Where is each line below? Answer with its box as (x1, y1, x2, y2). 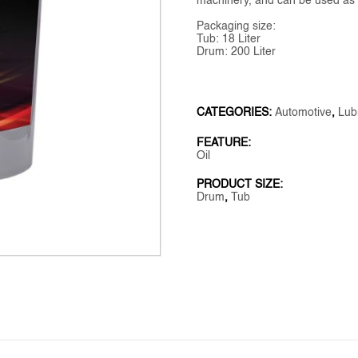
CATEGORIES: (197, 106, 276, 118)
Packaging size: (197, 20, 276, 32)
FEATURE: (197, 137, 252, 149)
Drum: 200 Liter (197, 46, 276, 58)
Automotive (275, 106, 332, 118)
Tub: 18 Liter (197, 33, 261, 45)
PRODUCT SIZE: (197, 178, 284, 190)
